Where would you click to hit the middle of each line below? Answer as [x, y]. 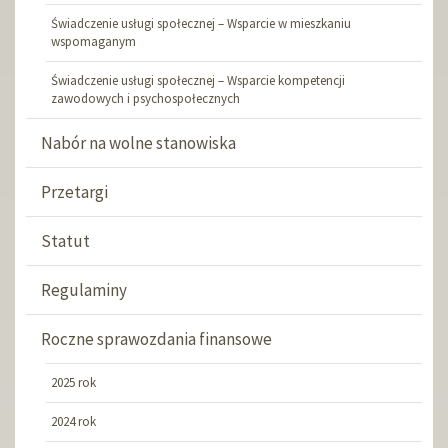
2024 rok [73, 421]
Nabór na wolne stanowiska [138, 143]
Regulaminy [84, 290]
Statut [65, 241]
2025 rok [73, 382]
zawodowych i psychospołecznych [145, 98]
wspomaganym [93, 41]
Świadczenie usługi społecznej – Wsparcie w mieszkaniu [201, 23]
